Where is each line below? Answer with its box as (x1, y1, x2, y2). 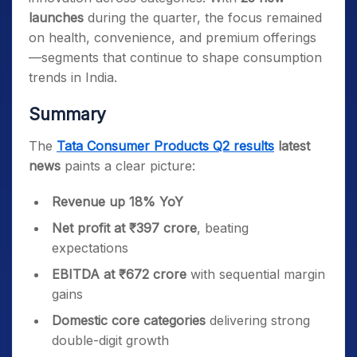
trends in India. (29, 69, 117, 85)
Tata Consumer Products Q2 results (57, 138, 274, 154)
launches (29, 10, 84, 25)
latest (274, 138, 310, 154)
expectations (52, 240, 128, 256)
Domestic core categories (52, 312, 206, 328)
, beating (197, 220, 249, 236)
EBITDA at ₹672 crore (52, 266, 186, 282)
